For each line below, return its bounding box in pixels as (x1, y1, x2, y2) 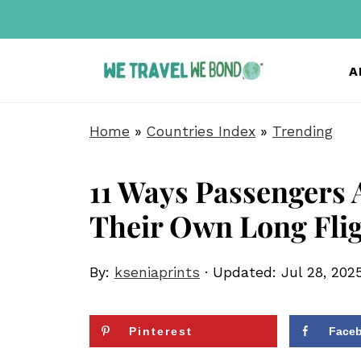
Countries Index (147, 123, 255, 139)
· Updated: (200, 264, 281, 280)
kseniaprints (114, 264, 200, 280)
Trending (272, 123, 333, 139)
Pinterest (129, 325, 193, 338)
